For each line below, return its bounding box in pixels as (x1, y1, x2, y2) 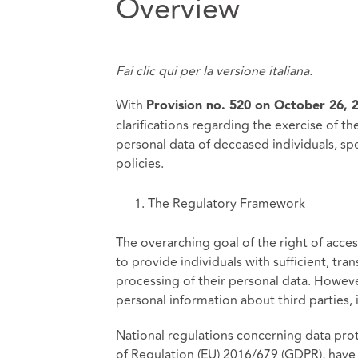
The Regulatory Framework (147, 193, 305, 213)
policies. (115, 154, 164, 174)
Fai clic (115, 61, 158, 81)
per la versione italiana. (176, 61, 312, 81)
